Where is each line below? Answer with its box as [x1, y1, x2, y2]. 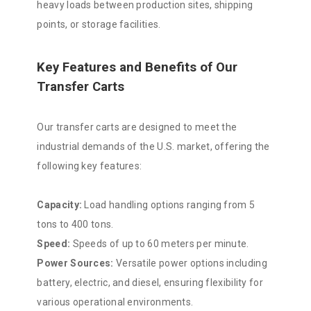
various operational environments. [37, 296, 194, 308]
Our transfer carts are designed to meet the [37, 121, 237, 133]
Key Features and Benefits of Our [37, 60, 238, 76]
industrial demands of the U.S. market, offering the [37, 141, 270, 153]
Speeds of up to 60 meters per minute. [70, 238, 249, 250]
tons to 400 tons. [37, 219, 114, 230]
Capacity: [37, 199, 83, 211]
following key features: [37, 160, 142, 172]
